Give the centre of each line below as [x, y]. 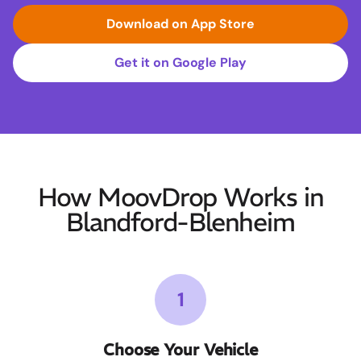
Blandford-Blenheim [180, 223]
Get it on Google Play [180, 63]
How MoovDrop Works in [180, 198]
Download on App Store [180, 24]
